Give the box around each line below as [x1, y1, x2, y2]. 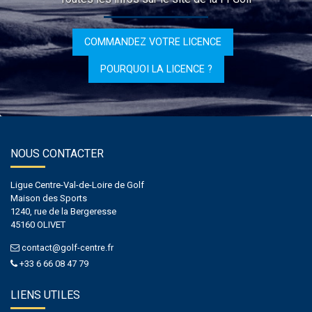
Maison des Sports [10, 192, 87, 203]
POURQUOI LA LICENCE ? [100, 63, 212, 75]
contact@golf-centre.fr [22, 242, 114, 253]
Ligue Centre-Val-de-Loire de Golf [10, 179, 144, 190]
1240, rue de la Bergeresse [10, 205, 116, 217]
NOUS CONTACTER [10, 146, 104, 160]
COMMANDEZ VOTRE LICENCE [84, 36, 221, 47]
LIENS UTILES [10, 288, 80, 302]
